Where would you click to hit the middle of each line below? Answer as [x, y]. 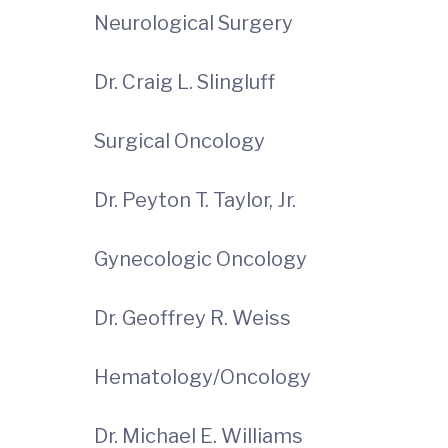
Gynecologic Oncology [200, 259]
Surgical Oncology [179, 141]
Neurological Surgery [193, 23]
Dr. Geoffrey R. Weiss [198, 318]
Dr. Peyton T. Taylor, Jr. [197, 200]
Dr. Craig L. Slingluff [184, 82]
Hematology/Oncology [202, 377]
